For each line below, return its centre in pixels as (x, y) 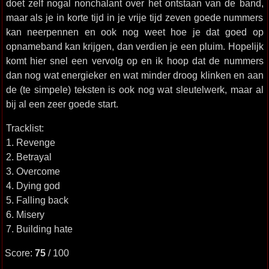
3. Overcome (33, 171)
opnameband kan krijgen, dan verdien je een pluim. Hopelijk (134, 46)
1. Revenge (30, 142)
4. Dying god (33, 186)
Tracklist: (25, 128)
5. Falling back (37, 200)
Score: (20, 253)
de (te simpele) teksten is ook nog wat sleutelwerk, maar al (134, 89)
